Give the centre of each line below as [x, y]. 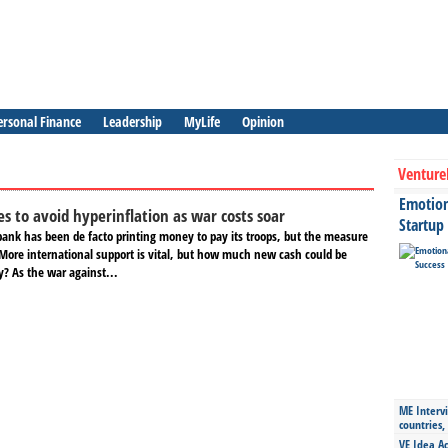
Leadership [132, 121]
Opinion [263, 121]
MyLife [202, 121]
